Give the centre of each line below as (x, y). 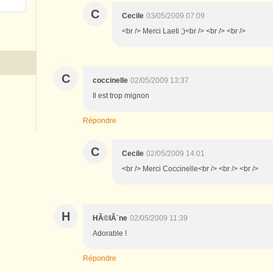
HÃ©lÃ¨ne (110, 218)
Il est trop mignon (121, 95)
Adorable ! (110, 233)
